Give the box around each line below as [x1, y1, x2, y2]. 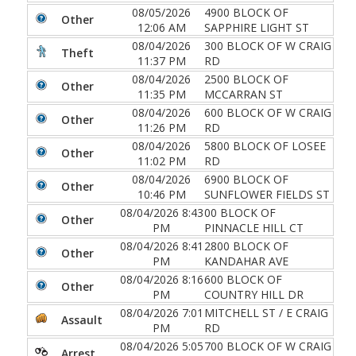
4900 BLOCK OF [204, 4, 288, 20]
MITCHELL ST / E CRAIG [204, 304, 328, 320]
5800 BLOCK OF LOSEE [204, 137, 326, 153]
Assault [61, 312, 103, 328]
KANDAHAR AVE [204, 253, 288, 269]
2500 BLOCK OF [204, 71, 288, 87]
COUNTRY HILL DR [204, 286, 304, 302]
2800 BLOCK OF [204, 238, 288, 253]
